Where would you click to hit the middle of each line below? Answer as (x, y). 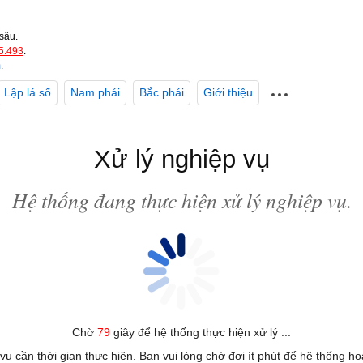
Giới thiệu (228, 93)
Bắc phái (162, 93)
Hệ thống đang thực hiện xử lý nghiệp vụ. (181, 199)
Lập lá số (28, 93)
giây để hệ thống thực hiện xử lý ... (201, 332)
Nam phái (95, 93)
